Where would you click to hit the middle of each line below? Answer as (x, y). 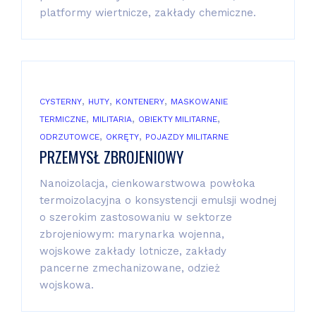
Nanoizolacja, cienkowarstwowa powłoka (147, 183)
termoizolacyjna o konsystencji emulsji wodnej (158, 200)
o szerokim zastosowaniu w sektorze (136, 217)
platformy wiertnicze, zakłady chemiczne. (150, 12)
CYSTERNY (61, 101)
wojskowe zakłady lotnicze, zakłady (133, 251)
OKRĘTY (122, 136)
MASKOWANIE (199, 101)
